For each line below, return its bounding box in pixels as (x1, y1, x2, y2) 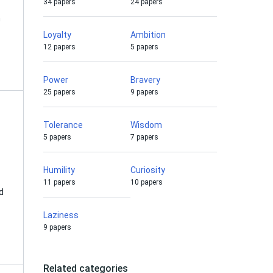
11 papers (43, 178, 76, 186)
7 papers (130, 133, 158, 141)
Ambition (130, 30, 166, 40)
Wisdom (130, 120, 162, 130)
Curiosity (130, 165, 165, 175)
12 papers (43, 43, 76, 51)
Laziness (43, 210, 79, 220)
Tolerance (43, 120, 83, 130)
